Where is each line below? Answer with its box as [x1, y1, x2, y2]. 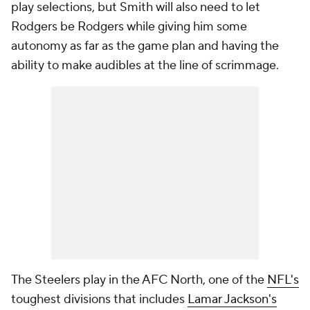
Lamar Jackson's [188, 291, 277, 307]
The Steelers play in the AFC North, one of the [11, 272, 267, 288]
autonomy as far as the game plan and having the [11, 38, 279, 54]
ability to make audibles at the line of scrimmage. [11, 57, 282, 73]
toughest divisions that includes [11, 291, 188, 307]
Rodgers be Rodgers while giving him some [11, 19, 247, 35]
